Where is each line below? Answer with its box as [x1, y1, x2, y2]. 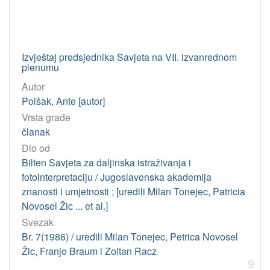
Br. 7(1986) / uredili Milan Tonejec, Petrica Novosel [22, 230, 238, 244]
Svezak [22, 215, 54, 230]
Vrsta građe [22, 110, 71, 124]
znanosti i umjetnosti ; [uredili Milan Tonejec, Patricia [22, 184, 245, 199]
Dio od [22, 141, 50, 155]
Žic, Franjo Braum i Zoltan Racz [22, 244, 157, 259]
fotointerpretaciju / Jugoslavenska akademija [22, 170, 212, 184]
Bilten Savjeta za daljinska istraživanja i [22, 155, 191, 170]
